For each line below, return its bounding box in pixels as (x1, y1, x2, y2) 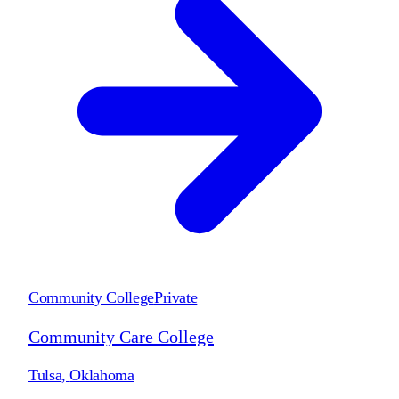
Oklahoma (69, 365, 134, 384)
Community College (28, 288, 154, 306)
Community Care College (28, 326, 214, 346)
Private (153, 288, 198, 306)
